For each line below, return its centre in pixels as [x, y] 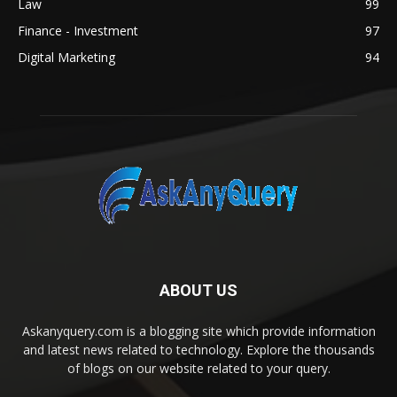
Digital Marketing [66, 57]
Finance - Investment [78, 30]
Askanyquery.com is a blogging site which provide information [198, 331]
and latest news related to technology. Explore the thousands [198, 349]
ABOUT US [198, 290]
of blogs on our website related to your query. [198, 368]
